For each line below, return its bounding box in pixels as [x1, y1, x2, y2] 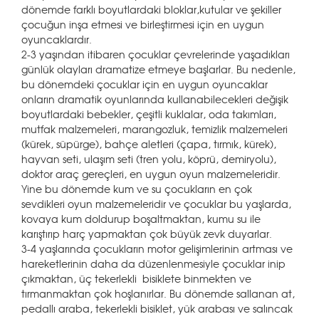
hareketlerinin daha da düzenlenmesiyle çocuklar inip [21, 256, 286, 271]
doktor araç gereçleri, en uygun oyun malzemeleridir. [21, 167, 281, 181]
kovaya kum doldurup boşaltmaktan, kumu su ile [21, 211, 261, 226]
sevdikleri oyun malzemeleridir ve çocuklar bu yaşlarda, [21, 197, 291, 211]
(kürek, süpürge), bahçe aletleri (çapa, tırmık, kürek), [21, 137, 276, 151]
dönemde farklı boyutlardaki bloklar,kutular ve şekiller [21, 2, 281, 16]
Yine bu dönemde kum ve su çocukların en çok [21, 182, 252, 196]
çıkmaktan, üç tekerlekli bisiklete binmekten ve [21, 271, 251, 286]
